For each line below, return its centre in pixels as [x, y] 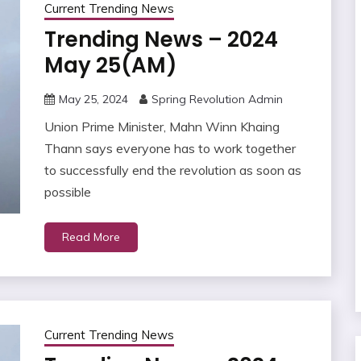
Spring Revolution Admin [217, 100]
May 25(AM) [110, 66]
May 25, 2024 [93, 100]
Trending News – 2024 [161, 40]
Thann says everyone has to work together [170, 149]
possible [67, 192]
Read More [91, 237]
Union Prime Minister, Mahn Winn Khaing [162, 127]
